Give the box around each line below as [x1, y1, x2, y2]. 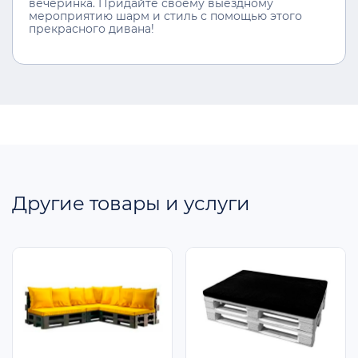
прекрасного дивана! [29, 22, 154, 35]
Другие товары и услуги [12, 191, 250, 215]
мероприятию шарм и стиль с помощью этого [29, 9, 302, 22]
